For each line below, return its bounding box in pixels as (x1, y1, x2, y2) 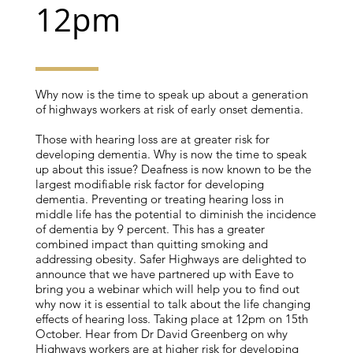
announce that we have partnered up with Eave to (35, 266, 294, 281)
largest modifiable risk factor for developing (35, 176, 264, 191)
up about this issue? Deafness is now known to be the (35, 161, 311, 176)
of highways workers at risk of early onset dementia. (35, 101, 303, 117)
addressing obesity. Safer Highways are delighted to (35, 251, 307, 266)
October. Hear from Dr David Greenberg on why (35, 325, 288, 341)
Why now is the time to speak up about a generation (35, 86, 308, 102)
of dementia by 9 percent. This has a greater (35, 221, 265, 236)
